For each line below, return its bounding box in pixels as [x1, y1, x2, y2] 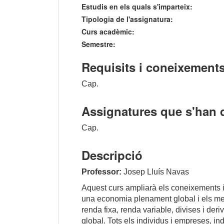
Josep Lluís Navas [121, 167, 189, 176]
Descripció [81, 146, 142, 164]
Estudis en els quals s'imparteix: [81, 1, 192, 12]
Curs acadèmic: [81, 26, 134, 37]
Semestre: [81, 39, 115, 49]
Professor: [81, 167, 121, 176]
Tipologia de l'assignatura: [81, 14, 173, 24]
